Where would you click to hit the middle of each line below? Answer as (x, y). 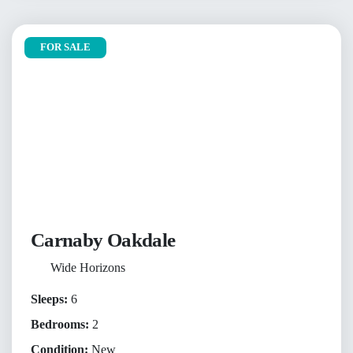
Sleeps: (49, 299)
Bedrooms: (60, 324)
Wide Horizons (87, 267)
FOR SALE (65, 47)
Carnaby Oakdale (103, 240)
